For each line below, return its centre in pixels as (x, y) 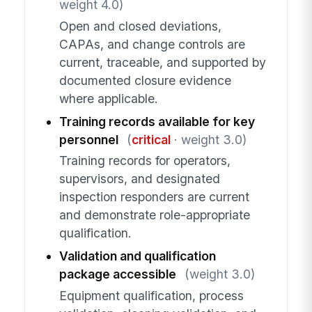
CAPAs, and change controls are (152, 44)
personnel (88, 139)
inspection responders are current (154, 197)
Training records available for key (157, 121)
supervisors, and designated (139, 179)
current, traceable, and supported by (162, 62)
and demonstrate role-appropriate (154, 215)
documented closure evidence (145, 80)
